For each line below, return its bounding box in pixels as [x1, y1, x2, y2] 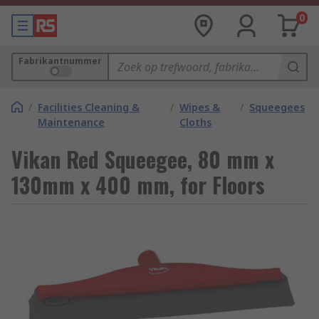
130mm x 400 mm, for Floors [11, 169, 265, 201]
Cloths [179, 115, 212, 129]
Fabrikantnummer [19, 55, 102, 67]
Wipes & [179, 100, 221, 114]
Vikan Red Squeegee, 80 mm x [11, 143, 274, 175]
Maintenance [38, 115, 105, 129]
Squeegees [249, 100, 305, 114]
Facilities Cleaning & [38, 100, 140, 114]
